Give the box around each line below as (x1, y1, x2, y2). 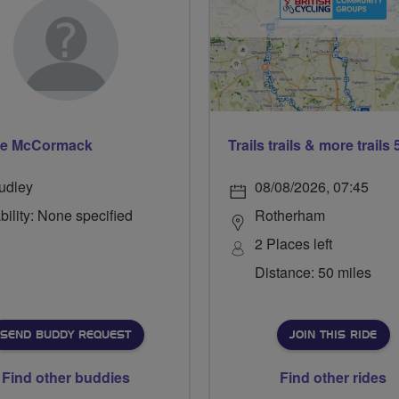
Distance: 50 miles (255, 262, 371, 283)
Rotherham (255, 205, 325, 226)
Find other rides (280, 367, 387, 388)
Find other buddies (2, 367, 130, 388)
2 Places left (255, 233, 332, 255)
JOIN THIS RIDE (289, 330, 377, 341)
